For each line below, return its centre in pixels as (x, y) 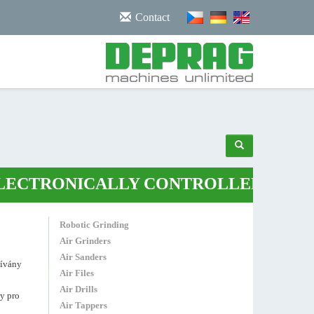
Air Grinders (85, 241)
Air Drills (78, 289)
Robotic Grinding (94, 225)
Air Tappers (83, 305)
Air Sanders (83, 257)
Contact (152, 17)
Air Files (76, 273)
